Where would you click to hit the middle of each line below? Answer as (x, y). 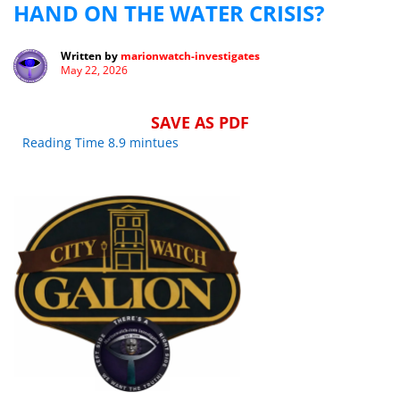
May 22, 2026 (94, 71)
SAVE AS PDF (200, 123)
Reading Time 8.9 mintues (100, 143)
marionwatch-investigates (190, 56)
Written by (91, 56)
